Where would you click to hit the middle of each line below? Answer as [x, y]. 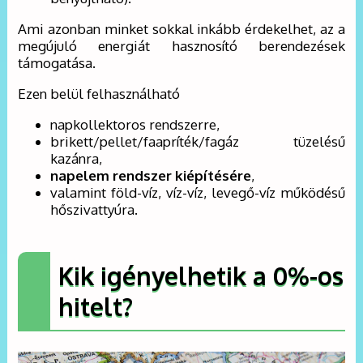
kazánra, [77, 158]
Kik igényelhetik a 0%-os [201, 275]
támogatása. [57, 62]
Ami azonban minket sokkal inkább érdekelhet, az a [181, 28]
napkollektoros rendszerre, [135, 124]
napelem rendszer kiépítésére [151, 175]
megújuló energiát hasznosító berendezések [181, 45]
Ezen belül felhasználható [99, 93]
